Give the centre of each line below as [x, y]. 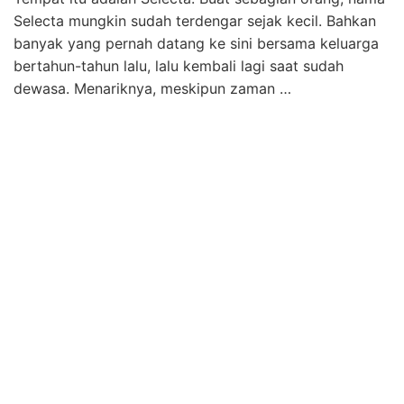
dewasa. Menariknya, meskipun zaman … [152, 88]
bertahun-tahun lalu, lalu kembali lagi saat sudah [179, 66]
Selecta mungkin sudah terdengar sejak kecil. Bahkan [195, 21]
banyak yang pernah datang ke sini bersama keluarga [196, 43]
